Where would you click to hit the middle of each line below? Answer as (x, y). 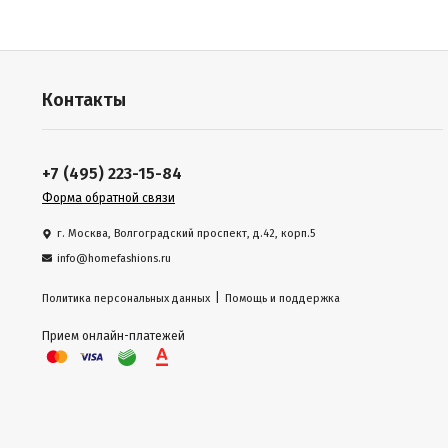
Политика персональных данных (126, 299)
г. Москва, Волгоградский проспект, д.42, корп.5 (186, 233)
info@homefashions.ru (114, 258)
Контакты (84, 100)
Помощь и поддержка (282, 299)
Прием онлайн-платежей (113, 336)
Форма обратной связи (108, 198)
